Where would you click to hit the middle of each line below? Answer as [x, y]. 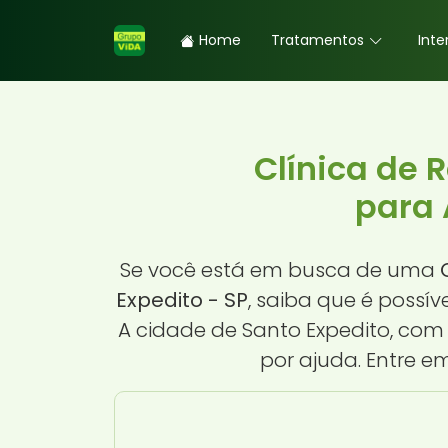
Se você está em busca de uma [279, 269]
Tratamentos [317, 40]
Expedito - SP [181, 299]
